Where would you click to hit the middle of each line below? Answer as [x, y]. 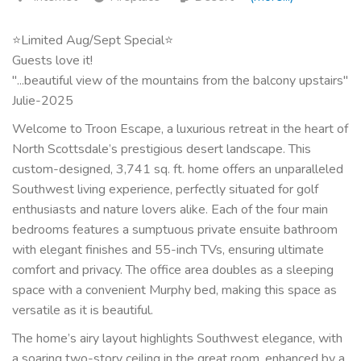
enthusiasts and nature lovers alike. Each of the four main [170, 209]
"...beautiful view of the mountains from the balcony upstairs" [180, 80]
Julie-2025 [43, 100]
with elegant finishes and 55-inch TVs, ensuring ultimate [168, 249]
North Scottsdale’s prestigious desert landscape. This [162, 149]
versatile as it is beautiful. [83, 310]
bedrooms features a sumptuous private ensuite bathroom [175, 229]
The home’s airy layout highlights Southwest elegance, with [177, 338]
